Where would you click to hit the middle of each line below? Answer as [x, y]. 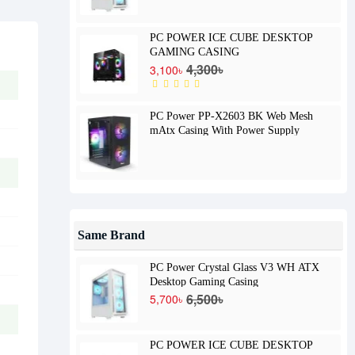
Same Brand [111, 235]
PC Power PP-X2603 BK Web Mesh [232, 116]
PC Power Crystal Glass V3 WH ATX [235, 267]
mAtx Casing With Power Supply [225, 130]
